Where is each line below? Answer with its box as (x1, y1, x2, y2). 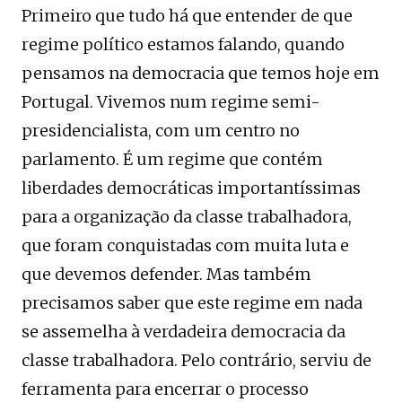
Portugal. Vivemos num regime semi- (22, 91, 320, 112)
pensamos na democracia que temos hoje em (22, 62, 380, 83)
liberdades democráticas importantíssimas (22, 177, 361, 198)
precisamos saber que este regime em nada (22, 292, 363, 313)
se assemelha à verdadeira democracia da (22, 320, 345, 342)
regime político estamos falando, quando (22, 33, 345, 55)
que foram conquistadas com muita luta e (22, 234, 349, 256)
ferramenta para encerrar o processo (22, 378, 309, 399)
